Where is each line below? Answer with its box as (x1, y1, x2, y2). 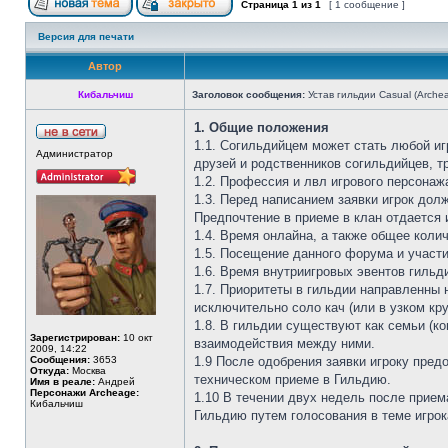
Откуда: (30, 365, 69, 376)
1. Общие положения (194, 120, 329, 135)
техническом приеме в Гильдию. (194, 372, 391, 387)
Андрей (95, 376, 135, 387)
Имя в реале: (30, 376, 95, 387)
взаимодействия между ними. (194, 336, 375, 351)
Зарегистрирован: (30, 332, 120, 343)
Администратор (36, 148, 113, 159)
